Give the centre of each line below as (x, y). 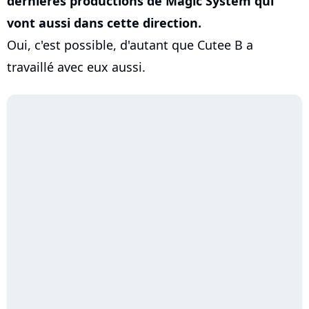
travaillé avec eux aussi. (76, 67)
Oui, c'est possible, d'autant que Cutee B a (130, 45)
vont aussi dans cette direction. (104, 23)
